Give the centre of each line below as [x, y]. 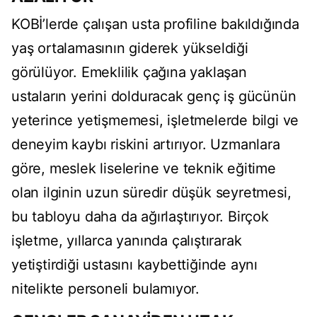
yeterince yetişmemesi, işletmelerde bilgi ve [155, 121]
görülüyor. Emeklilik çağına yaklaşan [129, 73]
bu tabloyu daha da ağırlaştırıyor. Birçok [140, 217]
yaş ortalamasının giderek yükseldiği [130, 48]
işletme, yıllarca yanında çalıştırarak [127, 241]
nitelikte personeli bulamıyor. [106, 289]
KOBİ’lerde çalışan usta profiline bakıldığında [155, 24]
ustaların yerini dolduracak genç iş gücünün [154, 97]
